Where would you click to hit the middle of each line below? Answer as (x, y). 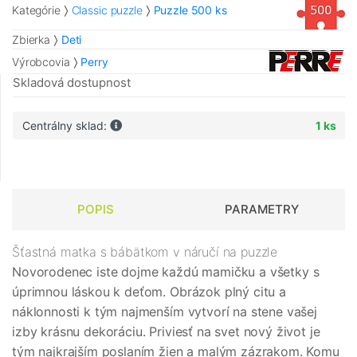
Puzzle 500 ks (190, 10)
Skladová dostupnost (72, 83)
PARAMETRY (262, 210)
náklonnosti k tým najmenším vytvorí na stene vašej (165, 312)
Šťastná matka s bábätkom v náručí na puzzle (145, 252)
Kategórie (36, 10)
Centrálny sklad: (66, 126)
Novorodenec (55, 272)
